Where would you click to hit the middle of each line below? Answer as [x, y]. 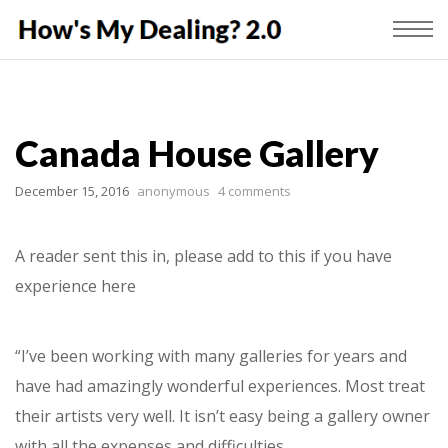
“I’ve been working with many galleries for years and [211, 356]
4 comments [254, 191]
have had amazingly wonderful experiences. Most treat [220, 386]
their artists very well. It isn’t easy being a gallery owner [222, 416]
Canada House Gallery [197, 153]
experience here [75, 286]
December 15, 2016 [72, 191]
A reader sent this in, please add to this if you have [203, 256]
